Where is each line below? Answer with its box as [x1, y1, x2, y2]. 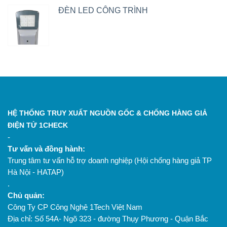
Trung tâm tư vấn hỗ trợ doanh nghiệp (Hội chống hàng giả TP [8, 156, 212, 165]
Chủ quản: [8, 191, 45, 200]
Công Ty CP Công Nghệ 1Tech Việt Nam [8, 203, 142, 211]
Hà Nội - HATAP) [8, 168, 66, 176]
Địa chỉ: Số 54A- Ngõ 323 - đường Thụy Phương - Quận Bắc [8, 214, 208, 223]
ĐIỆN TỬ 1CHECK [8, 121, 68, 129]
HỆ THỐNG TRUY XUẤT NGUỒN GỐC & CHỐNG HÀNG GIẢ [8, 109, 207, 117]
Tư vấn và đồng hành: [8, 144, 85, 153]
